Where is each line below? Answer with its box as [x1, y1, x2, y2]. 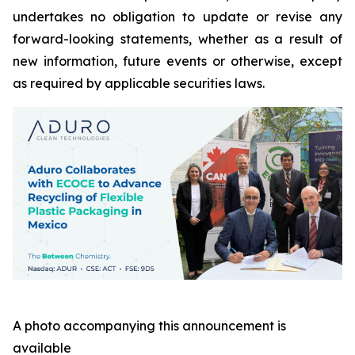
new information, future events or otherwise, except [13, 53, 342, 69]
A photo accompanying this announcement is [13, 317, 286, 334]
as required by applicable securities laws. [13, 75, 265, 91]
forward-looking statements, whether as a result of [13, 31, 342, 47]
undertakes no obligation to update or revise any [13, 9, 342, 25]
